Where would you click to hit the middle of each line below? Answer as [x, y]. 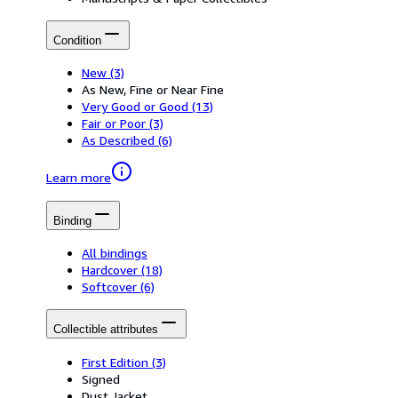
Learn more [79, 178]
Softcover [109, 287]
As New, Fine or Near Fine [153, 90]
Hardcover [110, 270]
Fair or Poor [114, 123]
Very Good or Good [135, 107]
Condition [77, 40]
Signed [101, 378]
